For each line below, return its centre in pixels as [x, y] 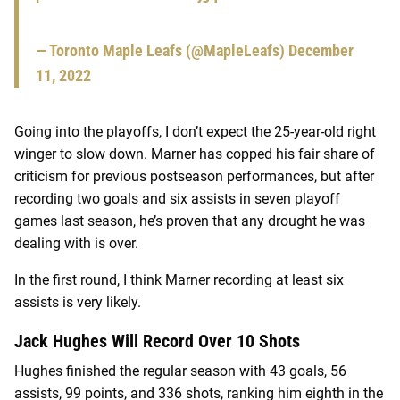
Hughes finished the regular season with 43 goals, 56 [180, 371]
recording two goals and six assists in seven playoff [177, 198]
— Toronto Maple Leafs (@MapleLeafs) [162, 50]
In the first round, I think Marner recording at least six [179, 279]
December [321, 50]
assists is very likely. [78, 302]
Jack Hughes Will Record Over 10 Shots [157, 341]
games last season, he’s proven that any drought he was [190, 221]
